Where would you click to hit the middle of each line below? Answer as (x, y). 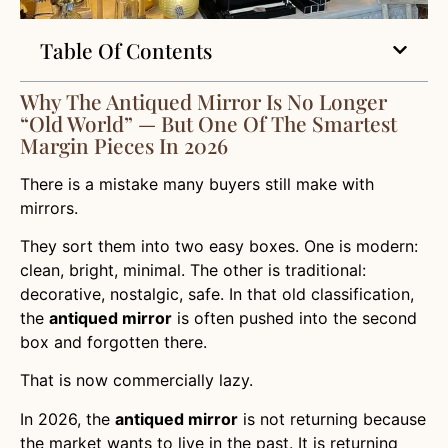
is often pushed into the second (294, 318)
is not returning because (332, 418)
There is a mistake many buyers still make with (197, 183)
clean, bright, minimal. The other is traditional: (193, 270)
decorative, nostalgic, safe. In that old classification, (217, 294)
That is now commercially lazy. (136, 380)
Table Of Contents (126, 49)
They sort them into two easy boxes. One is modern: (219, 246)
